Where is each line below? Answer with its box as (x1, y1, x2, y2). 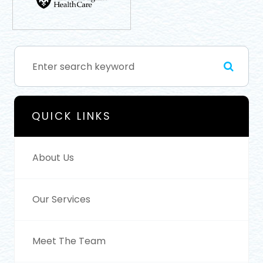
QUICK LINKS (32, 109, 112, 124)
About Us (32, 151, 74, 165)
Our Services (32, 193, 90, 207)
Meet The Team (32, 234, 106, 248)
